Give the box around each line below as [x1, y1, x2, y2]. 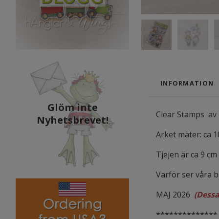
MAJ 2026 [156, 189, 194, 200]
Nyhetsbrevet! [36, 113, 109, 127]
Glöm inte [47, 101, 98, 114]
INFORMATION [160, 78, 214, 88]
